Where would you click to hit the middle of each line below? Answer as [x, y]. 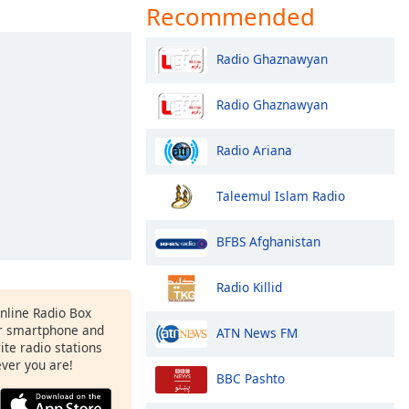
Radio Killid [249, 287]
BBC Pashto [251, 378]
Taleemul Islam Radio [281, 195]
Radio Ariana [254, 150]
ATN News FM [257, 332]
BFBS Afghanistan [268, 241]
